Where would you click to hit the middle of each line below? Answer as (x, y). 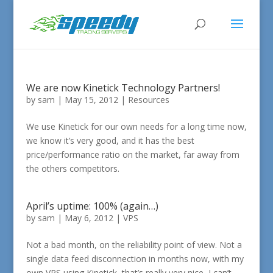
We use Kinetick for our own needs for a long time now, (136, 126)
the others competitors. (73, 168)
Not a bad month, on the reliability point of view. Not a (134, 245)
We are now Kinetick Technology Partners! (123, 88)
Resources (148, 100)
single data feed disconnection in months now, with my (135, 259)
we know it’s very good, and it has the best (110, 140)
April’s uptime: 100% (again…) (92, 206)
